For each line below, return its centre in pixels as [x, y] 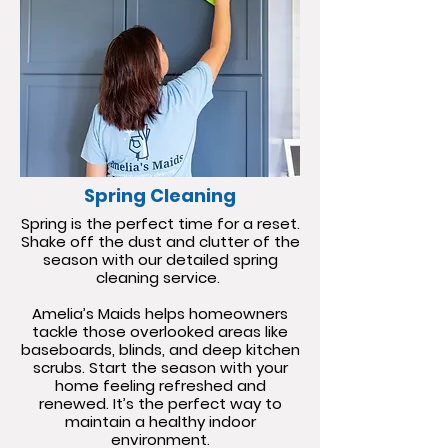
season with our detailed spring [160, 259]
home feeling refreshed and [160, 385]
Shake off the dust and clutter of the [160, 241]
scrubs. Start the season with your [160, 367]
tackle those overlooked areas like [160, 331]
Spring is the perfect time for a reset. [160, 223]
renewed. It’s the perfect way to [160, 403]
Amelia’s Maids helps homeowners [160, 313]
